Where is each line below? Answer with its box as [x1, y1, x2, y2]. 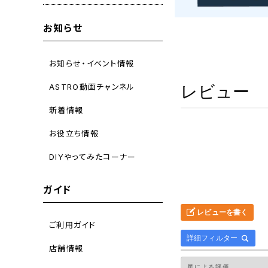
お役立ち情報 [49, 128, 99, 138]
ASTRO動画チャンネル [49, 81, 135, 92]
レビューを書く [195, 208, 248, 217]
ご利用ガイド [49, 220, 96, 230]
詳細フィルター [187, 233, 238, 242]
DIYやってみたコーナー [49, 151, 136, 162]
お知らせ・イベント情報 [49, 58, 135, 68]
